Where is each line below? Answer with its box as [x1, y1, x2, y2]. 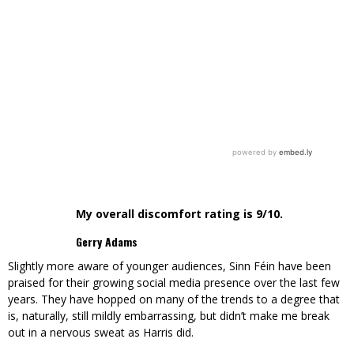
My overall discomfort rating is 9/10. [75, 205, 283, 221]
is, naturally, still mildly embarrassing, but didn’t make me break [8, 307, 330, 323]
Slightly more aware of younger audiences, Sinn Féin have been [8, 258, 331, 273]
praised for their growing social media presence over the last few [8, 274, 340, 290]
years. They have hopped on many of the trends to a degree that [8, 291, 340, 307]
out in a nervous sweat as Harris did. [8, 324, 194, 340]
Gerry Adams [75, 232, 137, 250]
